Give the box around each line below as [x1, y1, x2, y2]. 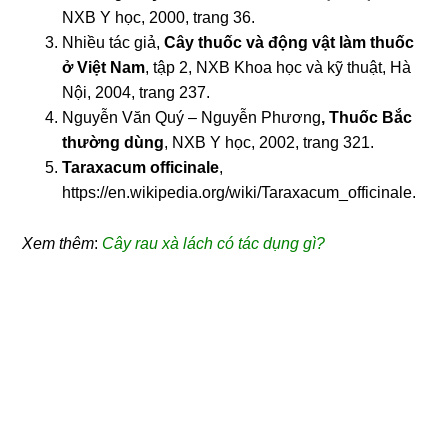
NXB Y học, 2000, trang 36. [62, 8, 256, 26]
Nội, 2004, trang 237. [62, 83, 211, 101]
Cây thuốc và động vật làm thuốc [164, 33, 415, 51]
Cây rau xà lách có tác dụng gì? [102, 234, 326, 252]
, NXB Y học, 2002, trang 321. [164, 133, 375, 151]
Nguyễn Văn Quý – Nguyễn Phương [62, 108, 322, 126]
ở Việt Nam [62, 58, 146, 76]
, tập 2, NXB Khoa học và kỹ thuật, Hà [145, 58, 412, 76]
